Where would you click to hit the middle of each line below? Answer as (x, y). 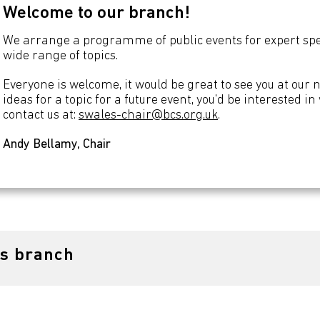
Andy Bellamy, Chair (57, 144)
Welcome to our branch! (96, 13)
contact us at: (41, 115)
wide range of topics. (60, 56)
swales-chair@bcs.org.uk (148, 115)
